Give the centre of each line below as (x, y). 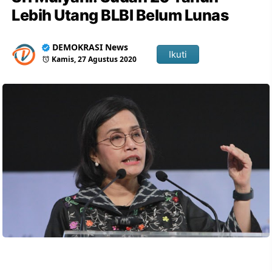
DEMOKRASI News (90, 47)
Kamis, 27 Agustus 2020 (94, 59)
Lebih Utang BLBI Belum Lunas (120, 15)
